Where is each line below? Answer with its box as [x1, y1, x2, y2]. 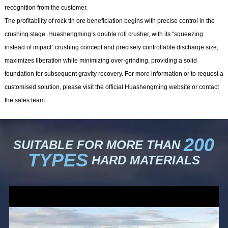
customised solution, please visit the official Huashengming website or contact [4, 83, 219, 91]
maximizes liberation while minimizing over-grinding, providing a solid [4, 57, 197, 65]
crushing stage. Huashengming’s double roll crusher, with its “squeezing [4, 31, 203, 38]
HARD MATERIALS [88, 153, 200, 167]
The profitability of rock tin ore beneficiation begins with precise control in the [4, 17, 215, 25]
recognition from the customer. [4, 4, 88, 12]
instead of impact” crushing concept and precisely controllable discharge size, [4, 44, 218, 51]
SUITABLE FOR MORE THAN [13, 138, 184, 152]
